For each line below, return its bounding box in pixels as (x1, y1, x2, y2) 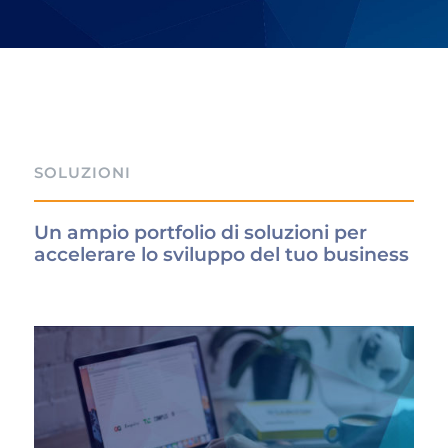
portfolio (134, 221, 217, 245)
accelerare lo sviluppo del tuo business (34, 243, 410, 267)
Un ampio (34, 221, 135, 245)
